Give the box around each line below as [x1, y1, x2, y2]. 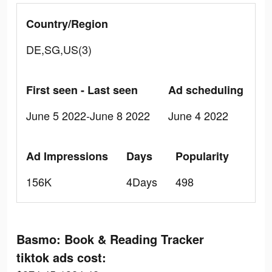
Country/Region [26, 16, 108, 32]
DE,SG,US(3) [26, 41, 92, 57]
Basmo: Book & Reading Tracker [16, 230, 204, 248]
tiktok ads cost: [16, 248, 106, 266]
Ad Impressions [26, 148, 108, 164]
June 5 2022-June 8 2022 [26, 107, 150, 123]
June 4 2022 [168, 107, 228, 123]
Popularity [175, 148, 229, 164]
